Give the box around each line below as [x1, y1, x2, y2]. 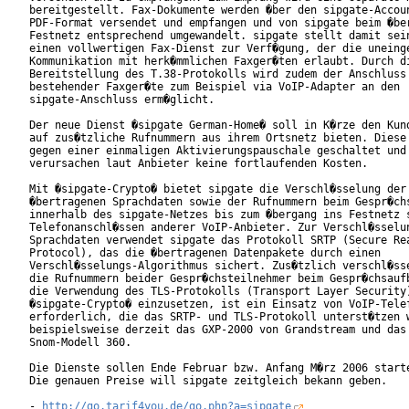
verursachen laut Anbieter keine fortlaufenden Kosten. [29, 157, 387, 171]
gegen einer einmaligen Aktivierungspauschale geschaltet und [29, 144, 406, 158]
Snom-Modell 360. [29, 336, 208, 350]
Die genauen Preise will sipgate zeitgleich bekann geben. [29, 374, 387, 388]
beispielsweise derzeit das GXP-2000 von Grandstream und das [29, 323, 406, 337]
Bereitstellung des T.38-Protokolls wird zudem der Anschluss [29, 68, 406, 81]
